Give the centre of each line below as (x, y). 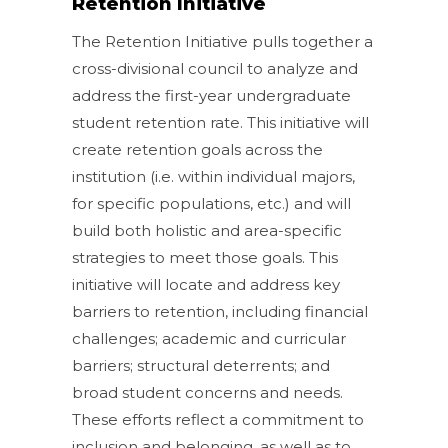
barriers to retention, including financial (220, 311)
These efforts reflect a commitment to (218, 419)
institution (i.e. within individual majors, (214, 176)
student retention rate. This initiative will (221, 122)
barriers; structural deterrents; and (201, 365)
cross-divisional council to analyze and (215, 68)
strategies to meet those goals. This (205, 257)
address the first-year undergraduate (212, 95)
